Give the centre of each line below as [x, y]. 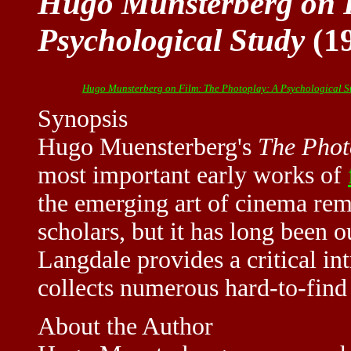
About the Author [125, 326]
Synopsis [83, 118]
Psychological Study [171, 41]
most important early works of [193, 175]
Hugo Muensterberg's [148, 147]
